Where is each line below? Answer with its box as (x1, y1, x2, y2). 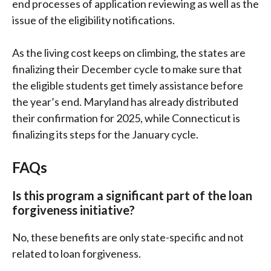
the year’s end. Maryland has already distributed (12, 94, 238, 108)
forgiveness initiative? (12, 202, 135, 217)
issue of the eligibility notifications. (12, 13, 175, 27)
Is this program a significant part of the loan (12, 188, 252, 203)
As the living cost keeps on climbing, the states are (12, 45, 246, 59)
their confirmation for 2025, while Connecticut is (12, 111, 240, 125)
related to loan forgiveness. (12, 246, 141, 260)
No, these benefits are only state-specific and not (12, 230, 244, 244)
